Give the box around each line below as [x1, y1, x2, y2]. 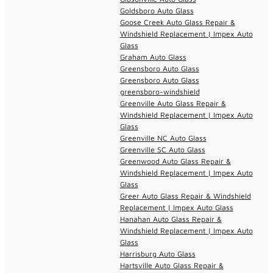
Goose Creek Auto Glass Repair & [119, 17, 235, 27]
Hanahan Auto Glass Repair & [119, 214, 222, 224]
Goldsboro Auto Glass [119, 5, 194, 15]
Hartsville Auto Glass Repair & [119, 260, 224, 270]
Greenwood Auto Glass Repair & [119, 156, 231, 166]
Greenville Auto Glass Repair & [119, 98, 226, 108]
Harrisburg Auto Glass [119, 249, 196, 258]
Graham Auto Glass [119, 52, 186, 62]
